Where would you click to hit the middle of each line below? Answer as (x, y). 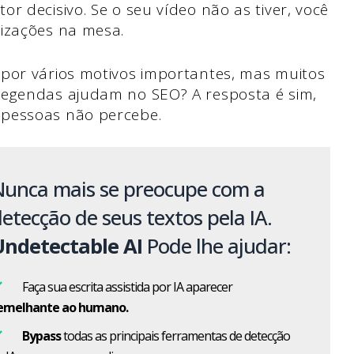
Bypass (41, 336)
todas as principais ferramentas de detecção (175, 336)
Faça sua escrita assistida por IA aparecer (127, 287)
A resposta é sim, (254, 94)
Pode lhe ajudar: (217, 247)
